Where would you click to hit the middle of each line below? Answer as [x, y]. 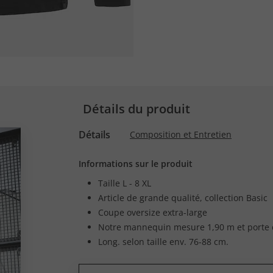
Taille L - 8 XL [125, 183]
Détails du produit [136, 109]
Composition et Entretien [181, 134]
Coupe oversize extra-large [153, 212]
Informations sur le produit [136, 164]
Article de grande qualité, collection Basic [183, 198]
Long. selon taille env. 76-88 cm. [163, 242]
